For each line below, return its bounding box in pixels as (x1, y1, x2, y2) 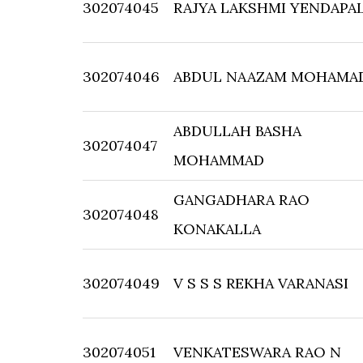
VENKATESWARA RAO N (173, 343, 341, 361)
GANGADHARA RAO (173, 190, 310, 209)
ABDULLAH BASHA (173, 122, 301, 140)
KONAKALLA (173, 220, 261, 238)
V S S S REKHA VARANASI (173, 274, 348, 293)
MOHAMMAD (173, 151, 264, 169)
